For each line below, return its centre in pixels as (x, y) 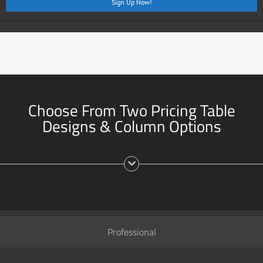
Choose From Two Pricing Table (131, 111)
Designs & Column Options (131, 127)
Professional (131, 232)
